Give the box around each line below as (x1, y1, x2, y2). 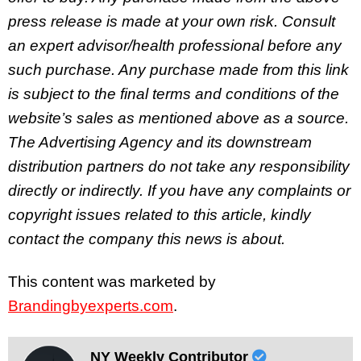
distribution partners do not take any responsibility (8, 158, 350, 176)
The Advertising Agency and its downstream (8, 134, 312, 151)
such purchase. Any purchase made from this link (8, 61, 349, 79)
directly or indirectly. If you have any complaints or (8, 182, 351, 200)
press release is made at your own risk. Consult (8, 13, 335, 31)
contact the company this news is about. (8, 230, 285, 248)
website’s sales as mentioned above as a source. (8, 110, 349, 127)
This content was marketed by (8, 272, 216, 290)
